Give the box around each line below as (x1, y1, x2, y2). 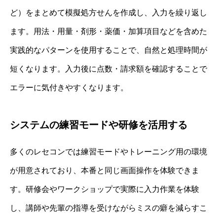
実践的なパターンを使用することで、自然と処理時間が (10, 45, 207, 54)
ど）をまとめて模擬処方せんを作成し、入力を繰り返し (10, 8, 207, 17)
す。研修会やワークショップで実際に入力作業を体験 (10, 184, 199, 193)
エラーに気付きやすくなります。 (10, 83, 128, 92)
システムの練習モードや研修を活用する (10, 119, 187, 130)
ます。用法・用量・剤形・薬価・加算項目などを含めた (10, 27, 207, 36)
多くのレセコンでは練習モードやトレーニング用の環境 (10, 147, 207, 156)
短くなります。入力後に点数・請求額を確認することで (10, 64, 207, 73)
